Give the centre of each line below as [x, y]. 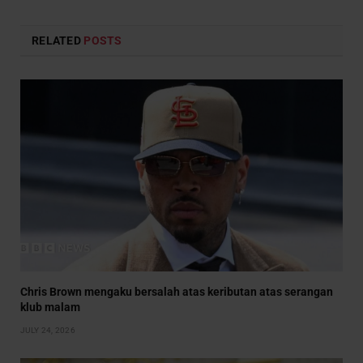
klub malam [50, 307]
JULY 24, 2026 [48, 331]
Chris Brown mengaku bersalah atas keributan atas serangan [177, 292]
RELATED [58, 41]
